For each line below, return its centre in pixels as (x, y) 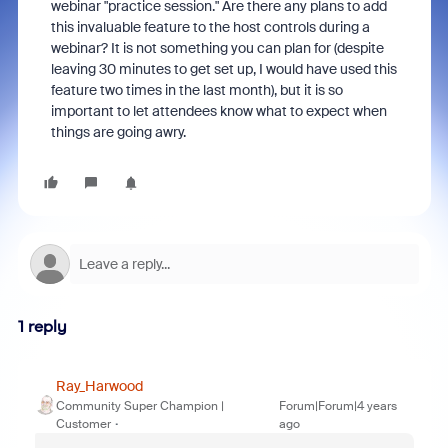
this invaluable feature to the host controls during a (210, 27)
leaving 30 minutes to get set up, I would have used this (223, 69)
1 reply (42, 326)
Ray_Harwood (99, 386)
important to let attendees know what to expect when (218, 111)
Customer (83, 424)
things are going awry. (119, 132)
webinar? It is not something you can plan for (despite (217, 48)
